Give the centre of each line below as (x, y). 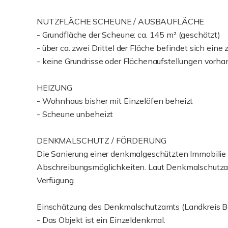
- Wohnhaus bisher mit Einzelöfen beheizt (115, 101)
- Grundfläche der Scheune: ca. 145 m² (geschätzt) (129, 35)
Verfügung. (56, 180)
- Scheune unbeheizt (75, 114)
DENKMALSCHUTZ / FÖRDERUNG (102, 140)
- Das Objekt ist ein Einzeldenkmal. (101, 220)
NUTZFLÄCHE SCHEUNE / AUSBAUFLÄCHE (121, 21)
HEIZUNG (54, 88)
